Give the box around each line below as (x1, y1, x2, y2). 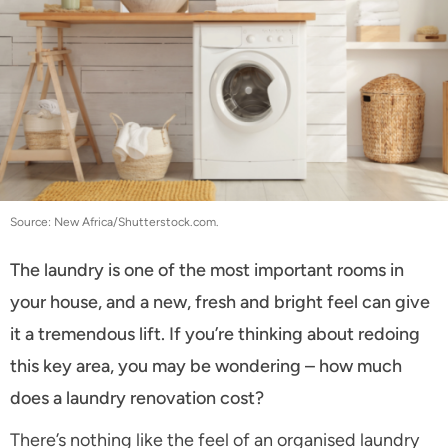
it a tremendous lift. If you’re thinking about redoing (10, 322, 420, 345)
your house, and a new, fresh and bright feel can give (10, 290, 430, 313)
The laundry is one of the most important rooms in (10, 258, 404, 281)
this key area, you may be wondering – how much (10, 354, 402, 377)
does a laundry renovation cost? (10, 386, 268, 409)
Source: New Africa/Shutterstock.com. (10, 214, 219, 229)
